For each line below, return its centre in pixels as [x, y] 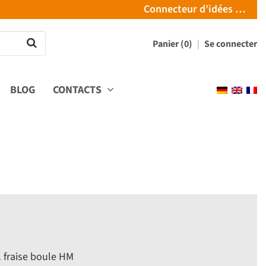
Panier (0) [173, 44]
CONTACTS [78, 90]
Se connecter [231, 44]
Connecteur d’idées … [194, 9]
